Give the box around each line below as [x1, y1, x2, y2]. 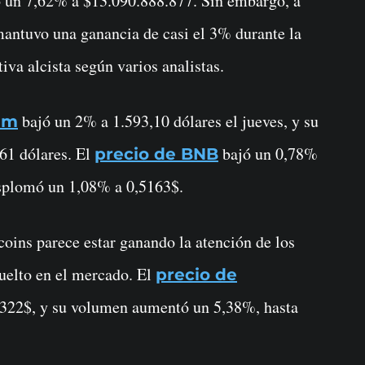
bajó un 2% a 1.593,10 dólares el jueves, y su [18, 110, 319, 133]
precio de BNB [95, 144, 218, 165]
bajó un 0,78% [218, 143, 318, 165]
